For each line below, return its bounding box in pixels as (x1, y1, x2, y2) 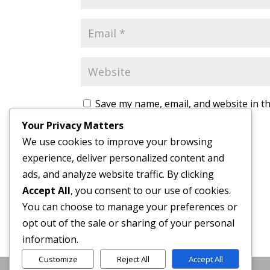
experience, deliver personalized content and (22, 151, 224, 165)
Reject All (116, 253, 149, 265)
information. (22, 233, 78, 246)
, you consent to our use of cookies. (71, 184, 231, 198)
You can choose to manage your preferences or (22, 200, 237, 214)
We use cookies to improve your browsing (22, 135, 213, 149)
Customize (38, 253, 78, 265)
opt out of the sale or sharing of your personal (22, 216, 234, 230)
